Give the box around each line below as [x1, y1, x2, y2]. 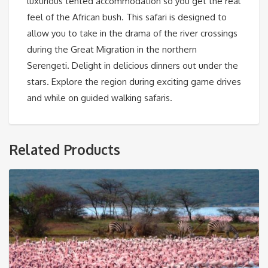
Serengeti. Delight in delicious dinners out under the [27, 59, 238, 71]
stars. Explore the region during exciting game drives [27, 75, 241, 87]
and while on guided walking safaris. [27, 92, 172, 103]
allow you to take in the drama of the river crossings [27, 27, 237, 39]
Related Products [9, 141, 120, 158]
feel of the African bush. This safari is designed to [27, 11, 227, 23]
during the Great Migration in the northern [27, 43, 197, 55]
